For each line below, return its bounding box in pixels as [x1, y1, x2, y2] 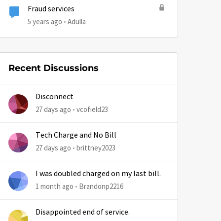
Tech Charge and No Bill [36, 130, 116, 140]
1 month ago [36, 182, 74, 191]
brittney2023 [76, 143, 115, 152]
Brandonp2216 [79, 182, 123, 191]
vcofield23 [76, 105, 108, 114]
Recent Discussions [8, 63, 99, 74]
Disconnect [36, 92, 74, 102]
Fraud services [28, 4, 74, 14]
